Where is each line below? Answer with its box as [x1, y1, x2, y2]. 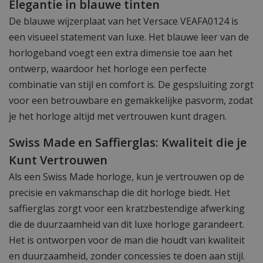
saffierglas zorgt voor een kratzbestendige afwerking [9, 202, 245, 215]
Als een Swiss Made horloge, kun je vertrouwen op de [9, 170, 244, 184]
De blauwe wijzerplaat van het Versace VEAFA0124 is [9, 15, 238, 28]
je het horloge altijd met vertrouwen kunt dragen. [9, 110, 227, 123]
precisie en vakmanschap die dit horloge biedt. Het [9, 186, 230, 200]
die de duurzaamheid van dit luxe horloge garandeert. [9, 218, 244, 231]
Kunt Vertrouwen [9, 152, 107, 168]
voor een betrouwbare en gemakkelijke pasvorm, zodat [9, 94, 253, 107]
